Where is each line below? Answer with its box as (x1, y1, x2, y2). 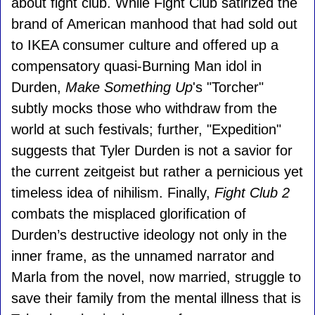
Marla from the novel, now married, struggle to (11, 269, 301, 285)
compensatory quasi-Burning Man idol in (11, 58, 262, 74)
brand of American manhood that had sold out (11, 16, 297, 32)
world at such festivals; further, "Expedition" (11, 122, 281, 137)
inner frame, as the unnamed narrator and (11, 248, 274, 264)
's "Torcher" (193, 79, 264, 95)
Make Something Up (65, 79, 193, 95)
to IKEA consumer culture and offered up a (11, 37, 278, 53)
